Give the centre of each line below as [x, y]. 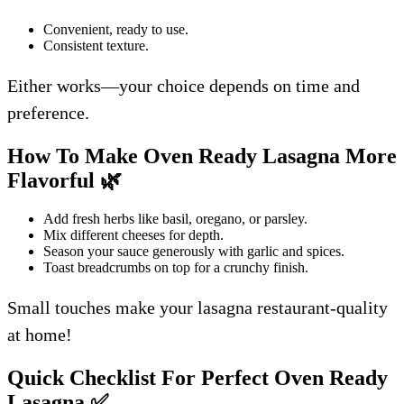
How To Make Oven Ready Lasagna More [202, 156]
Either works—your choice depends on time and [184, 85]
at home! [40, 334]
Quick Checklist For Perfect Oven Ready [197, 377]
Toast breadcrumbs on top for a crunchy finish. [176, 267]
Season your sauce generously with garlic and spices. [194, 251]
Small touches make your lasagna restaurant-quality [197, 307]
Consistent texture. [96, 45]
